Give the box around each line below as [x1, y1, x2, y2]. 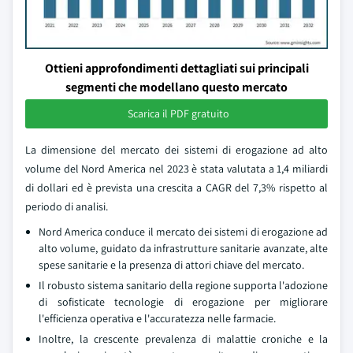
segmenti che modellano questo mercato [65, 79, 288, 95]
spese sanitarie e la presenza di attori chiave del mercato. [39, 258, 304, 272]
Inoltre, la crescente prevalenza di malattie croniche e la [39, 332, 328, 346]
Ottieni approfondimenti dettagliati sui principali [44, 60, 309, 76]
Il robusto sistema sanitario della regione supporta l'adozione [39, 278, 328, 292]
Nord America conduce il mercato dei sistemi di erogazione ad [39, 225, 328, 239]
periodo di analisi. [25, 199, 108, 214]
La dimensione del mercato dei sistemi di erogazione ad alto [25, 143, 328, 157]
